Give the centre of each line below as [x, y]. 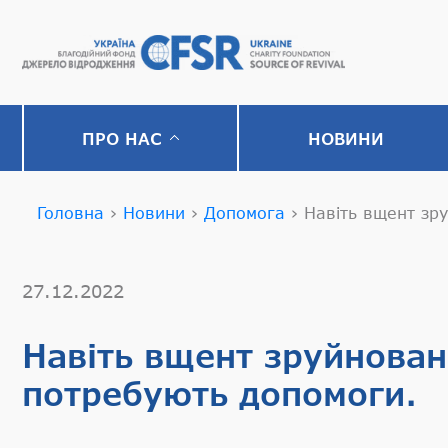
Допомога [244, 212]
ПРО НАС [121, 138]
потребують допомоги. [219, 393]
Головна [70, 212]
